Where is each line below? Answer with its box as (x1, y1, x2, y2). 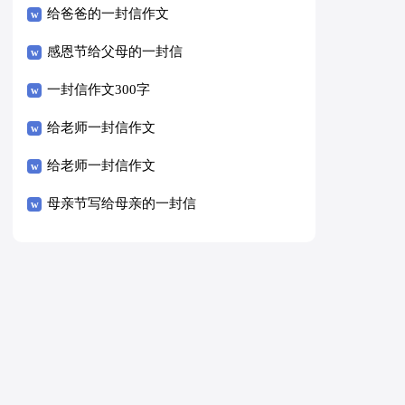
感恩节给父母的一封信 (47, 43, 184, 59)
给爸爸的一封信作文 (47, 5, 170, 21)
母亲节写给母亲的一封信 (47, 195, 197, 211)
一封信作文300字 (47, 81, 151, 97)
